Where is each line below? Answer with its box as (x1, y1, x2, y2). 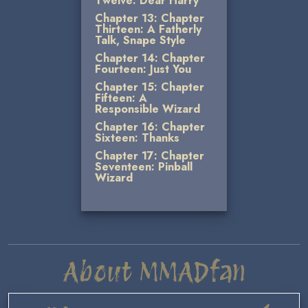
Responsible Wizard (95, 101, 200, 117)
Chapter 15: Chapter (95, 79, 204, 95)
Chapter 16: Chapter (95, 119, 205, 135)
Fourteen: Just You (95, 61, 191, 77)
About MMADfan (62, 256, 246, 287)
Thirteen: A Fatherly (95, 21, 201, 37)
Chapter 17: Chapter (95, 148, 204, 164)
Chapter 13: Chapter (95, 10, 204, 26)
